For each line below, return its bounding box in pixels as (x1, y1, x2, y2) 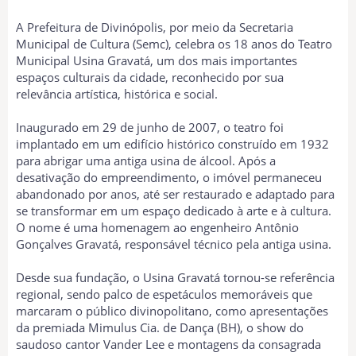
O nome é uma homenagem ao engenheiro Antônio (16, 219, 299, 236)
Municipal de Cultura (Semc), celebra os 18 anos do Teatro (16, 36, 332, 52)
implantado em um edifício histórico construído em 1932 (16, 136, 329, 153)
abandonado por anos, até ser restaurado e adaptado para (16, 186, 335, 203)
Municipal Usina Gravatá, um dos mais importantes (16, 52, 297, 69)
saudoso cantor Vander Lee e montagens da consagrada (16, 336, 321, 353)
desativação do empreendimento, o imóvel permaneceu (16, 169, 322, 186)
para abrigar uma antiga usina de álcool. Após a (16, 153, 276, 169)
